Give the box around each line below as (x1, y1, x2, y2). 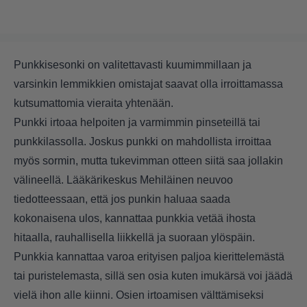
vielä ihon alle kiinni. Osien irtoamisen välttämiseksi (14, 289, 264, 302)
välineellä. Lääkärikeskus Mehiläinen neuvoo (14, 174, 233, 186)
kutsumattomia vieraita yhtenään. (14, 97, 173, 110)
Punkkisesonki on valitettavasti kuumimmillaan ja (14, 59, 251, 71)
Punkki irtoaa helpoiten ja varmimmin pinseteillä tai (14, 116, 260, 129)
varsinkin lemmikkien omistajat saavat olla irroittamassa (14, 78, 283, 90)
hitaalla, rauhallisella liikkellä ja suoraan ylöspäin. (14, 232, 255, 244)
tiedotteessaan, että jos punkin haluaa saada (14, 193, 230, 206)
